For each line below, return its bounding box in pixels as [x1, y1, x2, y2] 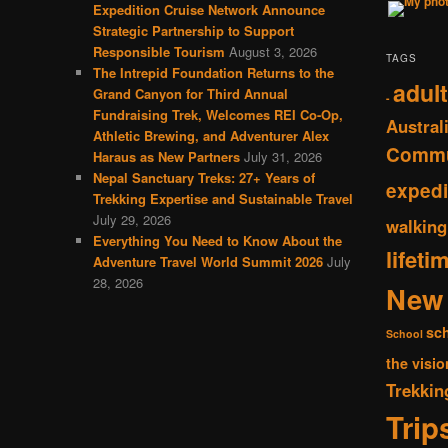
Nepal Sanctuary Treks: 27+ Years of [92, 167, 315, 187]
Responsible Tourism [92, 41, 225, 61]
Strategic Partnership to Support [92, 20, 294, 40]
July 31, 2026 [243, 146, 322, 166]
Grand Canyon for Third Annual [92, 83, 288, 103]
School [385, 326, 423, 342]
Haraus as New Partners [92, 146, 240, 166]
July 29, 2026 [92, 209, 171, 229]
